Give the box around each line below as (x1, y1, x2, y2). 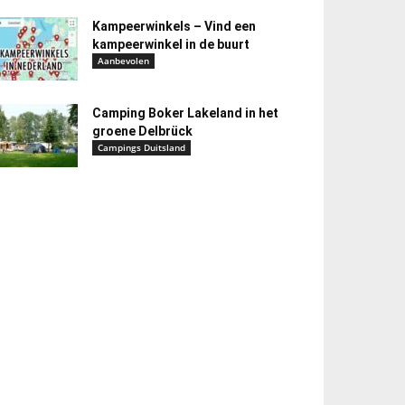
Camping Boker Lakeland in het (92, 106, 278, 120)
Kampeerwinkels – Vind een (92, 19, 256, 33)
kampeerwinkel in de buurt (92, 37, 250, 52)
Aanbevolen (98, 54, 149, 67)
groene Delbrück (92, 124, 193, 138)
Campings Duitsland (98, 141, 185, 154)
